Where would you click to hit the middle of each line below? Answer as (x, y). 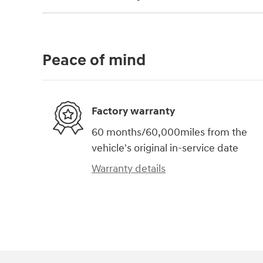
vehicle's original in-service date (165, 148)
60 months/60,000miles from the (169, 132)
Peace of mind (94, 60)
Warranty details (129, 168)
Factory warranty (133, 112)
